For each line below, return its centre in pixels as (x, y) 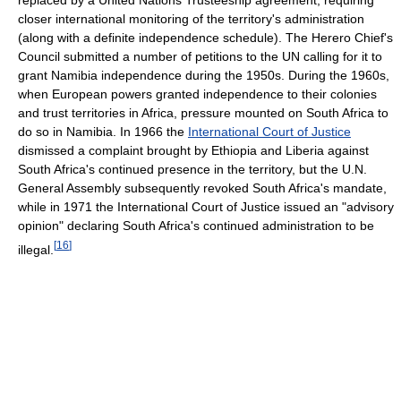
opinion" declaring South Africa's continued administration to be (196, 225)
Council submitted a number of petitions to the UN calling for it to (200, 56)
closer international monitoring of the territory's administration (191, 18)
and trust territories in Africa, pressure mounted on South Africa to (203, 112)
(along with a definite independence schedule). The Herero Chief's (205, 37)
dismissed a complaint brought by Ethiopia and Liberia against (193, 150)
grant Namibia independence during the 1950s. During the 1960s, (204, 75)
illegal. (36, 249)
